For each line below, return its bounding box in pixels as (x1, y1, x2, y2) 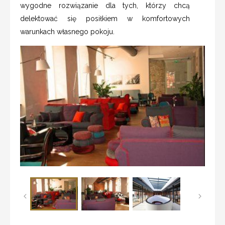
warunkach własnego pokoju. (20, 27, 115, 36)
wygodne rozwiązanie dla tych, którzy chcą (20, 1, 190, 10)
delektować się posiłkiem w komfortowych (20, 14, 190, 23)
